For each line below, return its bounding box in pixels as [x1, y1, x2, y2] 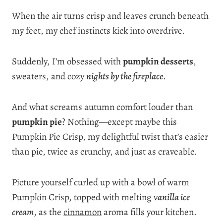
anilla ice [158, 190, 190, 204]
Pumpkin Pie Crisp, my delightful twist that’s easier [12, 130, 208, 143]
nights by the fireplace [86, 69, 163, 83]
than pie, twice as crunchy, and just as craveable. [12, 145, 197, 158]
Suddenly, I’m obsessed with [12, 55, 123, 68]
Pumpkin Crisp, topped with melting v [12, 190, 158, 204]
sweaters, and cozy [12, 69, 86, 83]
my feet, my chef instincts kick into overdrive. [12, 24, 185, 37]
